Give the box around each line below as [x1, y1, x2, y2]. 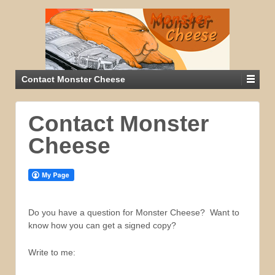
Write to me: [28, 247, 76, 257]
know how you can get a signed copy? [28, 220, 176, 231]
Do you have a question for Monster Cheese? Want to [28, 207, 239, 218]
